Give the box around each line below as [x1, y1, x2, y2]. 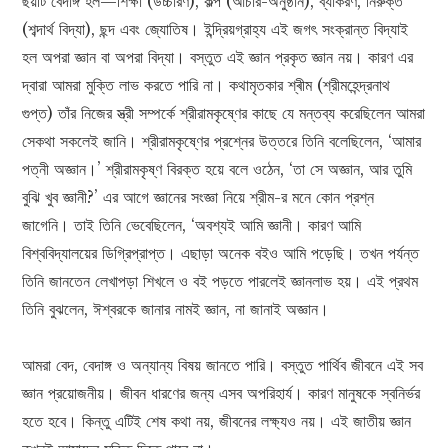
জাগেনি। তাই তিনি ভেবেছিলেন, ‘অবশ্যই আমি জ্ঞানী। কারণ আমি [22, 215, 362, 236]
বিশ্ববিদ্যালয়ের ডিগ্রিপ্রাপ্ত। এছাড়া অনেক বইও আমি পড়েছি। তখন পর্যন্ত [22, 243, 420, 264]
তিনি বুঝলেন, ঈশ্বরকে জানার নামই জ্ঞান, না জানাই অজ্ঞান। [22, 299, 330, 320]
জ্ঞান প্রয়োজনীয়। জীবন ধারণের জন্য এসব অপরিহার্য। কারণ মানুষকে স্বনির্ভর [22, 383, 421, 404]
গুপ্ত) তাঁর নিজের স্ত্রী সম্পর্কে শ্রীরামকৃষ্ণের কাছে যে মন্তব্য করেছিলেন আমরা [22, 103, 426, 124]
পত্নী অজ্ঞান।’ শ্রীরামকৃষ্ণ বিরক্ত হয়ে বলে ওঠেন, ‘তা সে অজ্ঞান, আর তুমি [22, 159, 413, 180]
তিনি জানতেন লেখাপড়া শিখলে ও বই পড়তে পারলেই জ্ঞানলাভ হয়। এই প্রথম [22, 271, 419, 292]
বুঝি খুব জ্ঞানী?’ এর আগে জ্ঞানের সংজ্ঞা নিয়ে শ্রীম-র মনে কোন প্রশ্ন [22, 187, 375, 208]
